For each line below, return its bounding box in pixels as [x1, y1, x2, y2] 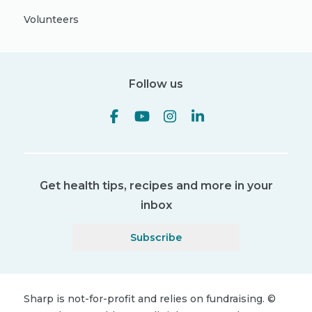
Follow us [129, 77, 183, 91]
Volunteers [24, 13, 79, 26]
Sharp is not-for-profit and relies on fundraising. [24, 292, 265, 305]
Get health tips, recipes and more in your [39, 179, 273, 192]
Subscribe [130, 231, 182, 244]
